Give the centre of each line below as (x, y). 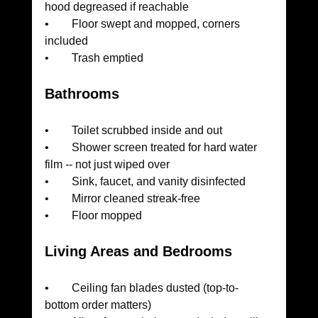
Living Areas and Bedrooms (138, 252)
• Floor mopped (93, 216)
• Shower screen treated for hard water (152, 148)
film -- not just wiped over (107, 165)
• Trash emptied (94, 58)
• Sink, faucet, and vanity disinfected (145, 182)
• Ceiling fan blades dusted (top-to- (141, 288)
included (66, 41)
